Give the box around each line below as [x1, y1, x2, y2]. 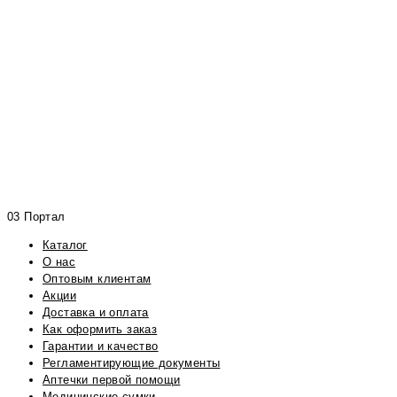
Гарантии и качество [43, 339, 159, 353]
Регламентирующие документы [43, 355, 221, 370]
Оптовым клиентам [43, 271, 152, 285]
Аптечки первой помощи [43, 372, 181, 386]
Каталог [43, 237, 88, 252]
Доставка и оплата [43, 305, 149, 319]
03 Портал [7, 209, 66, 223]
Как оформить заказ [43, 322, 158, 336]
